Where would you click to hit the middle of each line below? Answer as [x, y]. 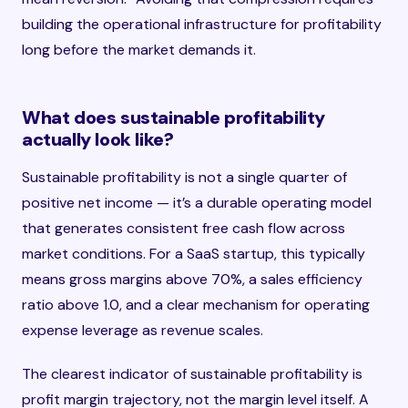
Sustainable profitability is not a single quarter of [184, 177]
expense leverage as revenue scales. [143, 330]
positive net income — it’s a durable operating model [197, 203]
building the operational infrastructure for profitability [202, 24]
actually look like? [98, 139]
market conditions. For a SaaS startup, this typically [194, 254]
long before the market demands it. [139, 50]
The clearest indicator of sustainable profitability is [192, 374]
